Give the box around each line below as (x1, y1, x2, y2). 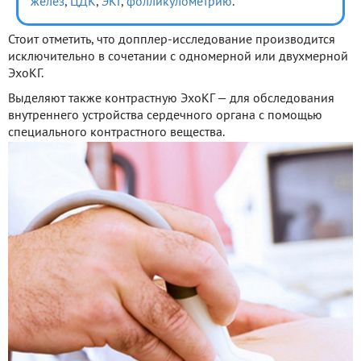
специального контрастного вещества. (8, 127, 225, 139)
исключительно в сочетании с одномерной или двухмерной (8, 51, 348, 63)
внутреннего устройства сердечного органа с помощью (8, 110, 322, 122)
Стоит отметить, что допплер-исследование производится (8, 34, 335, 46)
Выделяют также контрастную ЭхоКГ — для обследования (8, 93, 334, 105)
